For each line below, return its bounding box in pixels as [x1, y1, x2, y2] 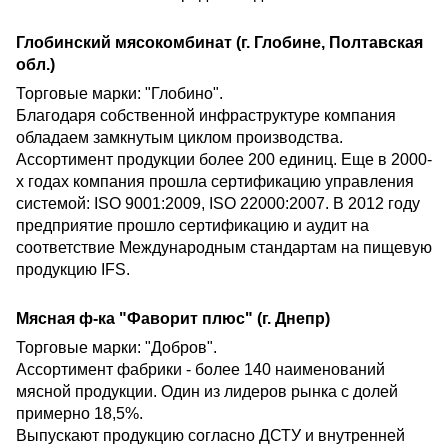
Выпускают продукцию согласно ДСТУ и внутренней [16, 427, 405, 445]
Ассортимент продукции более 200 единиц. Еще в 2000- [16, 151, 432, 169]
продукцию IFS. [16, 261, 130, 279]
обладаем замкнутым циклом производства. [16, 129, 343, 147]
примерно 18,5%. [16, 405, 143, 423]
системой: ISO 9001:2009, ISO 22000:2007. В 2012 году [16, 195, 420, 213]
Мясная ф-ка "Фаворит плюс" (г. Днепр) [16, 310, 330, 328]
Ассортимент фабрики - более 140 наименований [16, 361, 385, 379]
